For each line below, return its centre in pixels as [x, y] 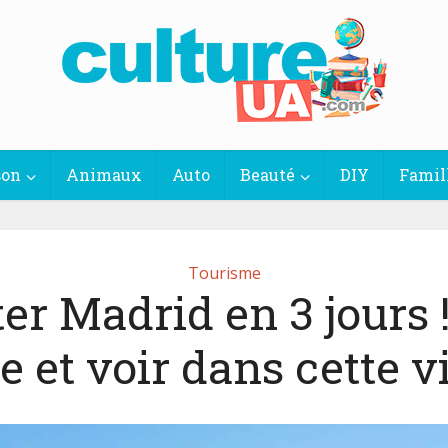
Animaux [103, 174]
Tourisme [224, 273]
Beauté [267, 174]
